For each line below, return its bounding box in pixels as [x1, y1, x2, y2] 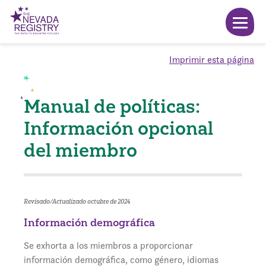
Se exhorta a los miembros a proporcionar [24, 239, 193, 252]
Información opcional [24, 117, 213, 140]
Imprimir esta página [169, 53, 254, 66]
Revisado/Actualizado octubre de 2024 [24, 198, 130, 205]
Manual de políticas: [24, 95, 200, 118]
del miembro [24, 139, 137, 161]
